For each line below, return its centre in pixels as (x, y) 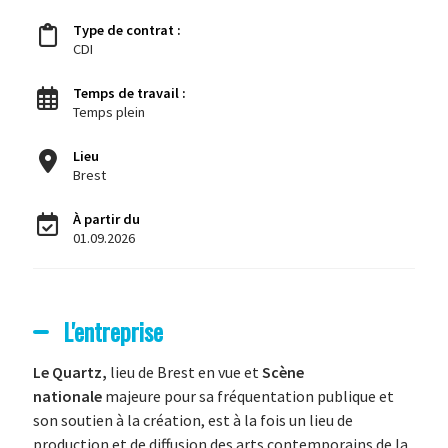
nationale (67, 396)
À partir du (106, 219)
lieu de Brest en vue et (185, 372)
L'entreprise (112, 331)
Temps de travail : (130, 93)
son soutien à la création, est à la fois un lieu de (192, 420)
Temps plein (108, 112)
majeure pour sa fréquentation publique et (247, 396)
